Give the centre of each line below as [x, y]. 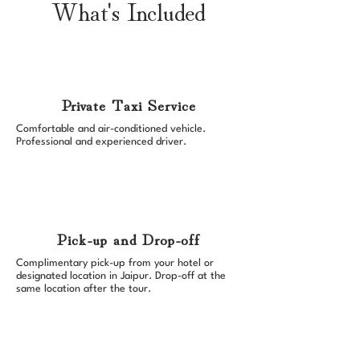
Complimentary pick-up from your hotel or [115, 263]
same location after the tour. [84, 289]
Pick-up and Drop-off [129, 238]
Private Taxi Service [129, 104]
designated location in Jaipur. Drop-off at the [121, 276]
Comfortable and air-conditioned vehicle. [111, 129]
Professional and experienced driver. [101, 142]
